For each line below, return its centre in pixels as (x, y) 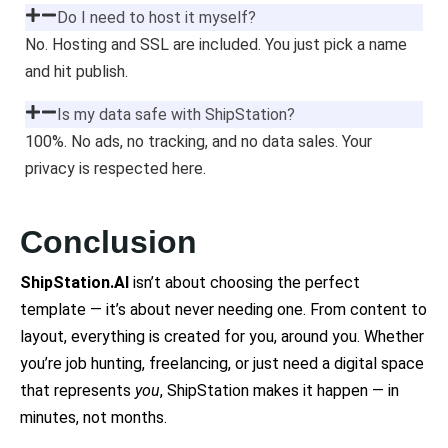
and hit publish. (76, 72)
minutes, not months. (93, 418)
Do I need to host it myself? (156, 18)
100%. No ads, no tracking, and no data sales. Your (198, 142)
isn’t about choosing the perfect (244, 283)
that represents (77, 391)
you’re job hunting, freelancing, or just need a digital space (222, 364)
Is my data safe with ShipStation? (176, 115)
